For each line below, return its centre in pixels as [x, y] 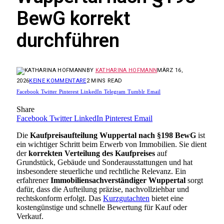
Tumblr [136, 91]
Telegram [115, 91]
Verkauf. [30, 216]
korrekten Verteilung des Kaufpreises [92, 153]
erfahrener [33, 180]
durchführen [68, 41]
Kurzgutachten [126, 198]
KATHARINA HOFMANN [126, 70]
